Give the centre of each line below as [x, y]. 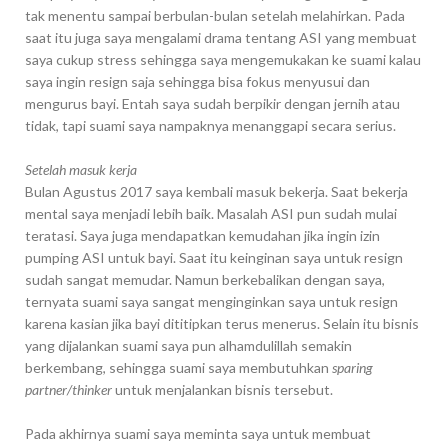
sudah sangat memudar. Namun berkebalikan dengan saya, [204, 279]
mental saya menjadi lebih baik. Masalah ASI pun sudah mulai [210, 213]
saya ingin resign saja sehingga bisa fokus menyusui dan [197, 81]
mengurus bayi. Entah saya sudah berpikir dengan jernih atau [212, 103]
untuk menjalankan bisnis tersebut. [223, 389]
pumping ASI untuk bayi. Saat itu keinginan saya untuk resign [213, 257]
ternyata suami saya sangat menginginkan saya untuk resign [211, 301]
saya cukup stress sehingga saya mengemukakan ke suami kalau [222, 59]
